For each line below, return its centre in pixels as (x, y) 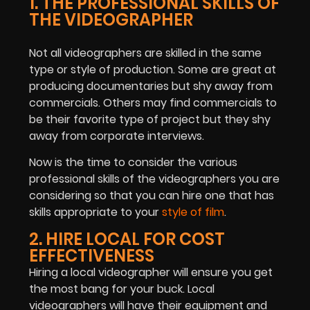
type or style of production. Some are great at (153, 69)
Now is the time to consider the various (133, 163)
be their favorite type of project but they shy (150, 119)
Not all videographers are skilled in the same (145, 53)
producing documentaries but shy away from (151, 86)
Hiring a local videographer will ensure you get (151, 272)
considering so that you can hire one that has (152, 196)
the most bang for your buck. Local (122, 289)
